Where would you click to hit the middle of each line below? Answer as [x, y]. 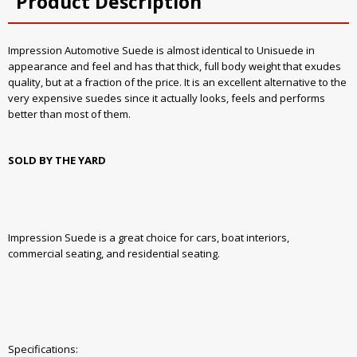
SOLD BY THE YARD [57, 160]
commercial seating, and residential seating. [114, 254]
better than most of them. [69, 114]
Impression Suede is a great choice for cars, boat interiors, [149, 238]
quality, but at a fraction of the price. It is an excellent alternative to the [177, 82]
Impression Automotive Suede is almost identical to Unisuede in [161, 51]
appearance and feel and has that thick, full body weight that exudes [175, 67]
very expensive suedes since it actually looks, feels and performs [167, 98]
